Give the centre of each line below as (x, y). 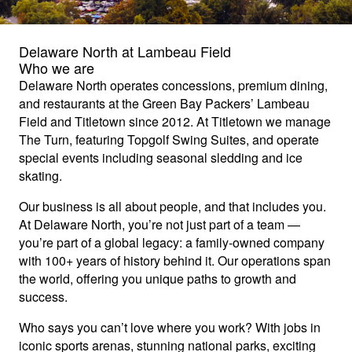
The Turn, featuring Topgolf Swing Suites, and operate (169, 139)
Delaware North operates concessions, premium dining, (173, 85)
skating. (40, 175)
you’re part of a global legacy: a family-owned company (172, 242)
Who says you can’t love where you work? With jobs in (170, 327)
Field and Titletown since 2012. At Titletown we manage (175, 121)
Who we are (57, 67)
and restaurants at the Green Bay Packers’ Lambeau (164, 103)
